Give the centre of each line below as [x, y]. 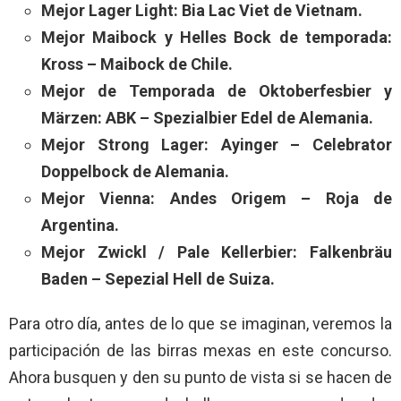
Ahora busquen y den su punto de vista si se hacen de [200, 377]
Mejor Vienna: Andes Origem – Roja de [217, 198]
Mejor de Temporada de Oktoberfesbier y [217, 90]
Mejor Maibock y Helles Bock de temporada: [217, 37]
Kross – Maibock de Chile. [137, 64]
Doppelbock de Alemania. [135, 171]
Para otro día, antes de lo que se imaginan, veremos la [200, 323]
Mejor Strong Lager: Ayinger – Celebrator [217, 144]
